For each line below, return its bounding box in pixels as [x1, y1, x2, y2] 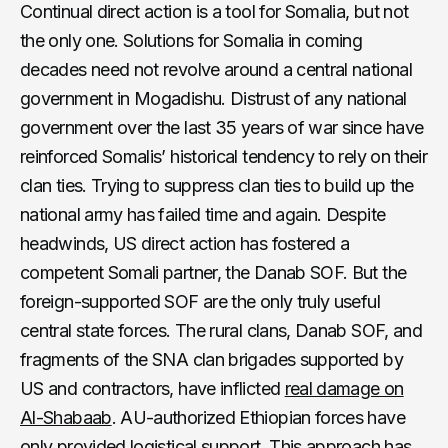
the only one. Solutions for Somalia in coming [20, 29, 363, 51]
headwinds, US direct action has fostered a [20, 232, 350, 254]
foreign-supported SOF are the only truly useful [20, 290, 380, 312]
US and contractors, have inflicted [20, 377, 285, 399]
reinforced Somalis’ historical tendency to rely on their [20, 145, 428, 167]
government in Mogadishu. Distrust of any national [20, 87, 407, 109]
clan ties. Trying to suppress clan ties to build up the [20, 174, 414, 196]
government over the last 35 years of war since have [20, 116, 424, 138]
